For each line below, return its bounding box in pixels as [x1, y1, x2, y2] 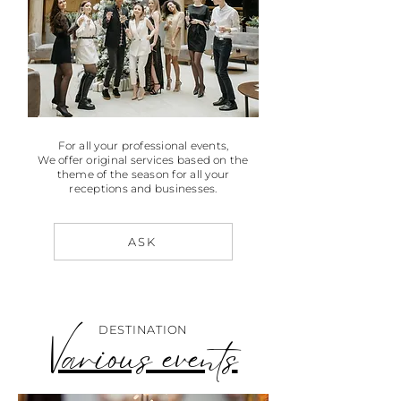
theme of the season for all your [56, 167, 230, 181]
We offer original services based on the [38, 153, 249, 166]
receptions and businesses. [69, 182, 218, 195]
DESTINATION [98, 322, 189, 337]
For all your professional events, [57, 139, 229, 152]
